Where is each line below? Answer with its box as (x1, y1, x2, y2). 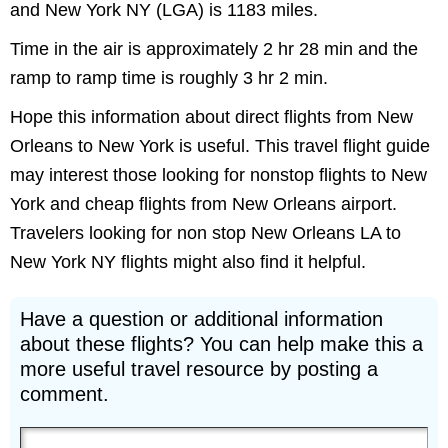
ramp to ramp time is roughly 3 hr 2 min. (10, 68, 328, 88)
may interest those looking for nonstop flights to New (10, 165, 427, 185)
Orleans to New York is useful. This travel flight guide (10, 136, 430, 156)
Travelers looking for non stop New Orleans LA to (10, 223, 401, 243)
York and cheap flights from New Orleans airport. (10, 194, 397, 214)
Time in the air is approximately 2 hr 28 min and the (10, 39, 418, 59)
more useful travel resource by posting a (20, 358, 378, 380)
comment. (20, 383, 109, 405)
